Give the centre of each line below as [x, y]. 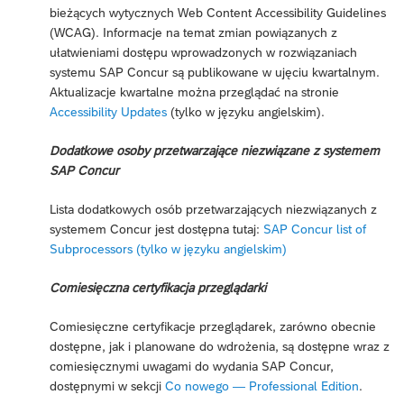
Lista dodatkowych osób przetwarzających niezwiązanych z [213, 209]
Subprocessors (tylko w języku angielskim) [168, 248]
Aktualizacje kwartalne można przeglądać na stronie [194, 92]
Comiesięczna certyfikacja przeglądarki [158, 287]
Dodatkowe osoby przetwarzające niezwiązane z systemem [215, 150]
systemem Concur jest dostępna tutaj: [156, 229]
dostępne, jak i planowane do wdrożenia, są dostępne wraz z [220, 346]
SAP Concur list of [315, 229]
